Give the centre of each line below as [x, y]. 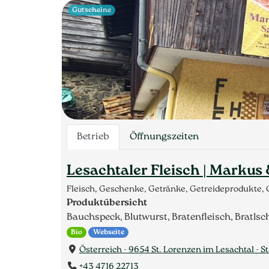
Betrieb [93, 137]
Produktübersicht [107, 203]
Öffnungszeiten [164, 137]
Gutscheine [92, 11]
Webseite [108, 233]
